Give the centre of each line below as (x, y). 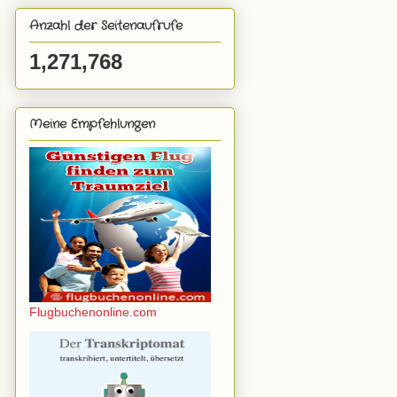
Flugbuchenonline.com (93, 311)
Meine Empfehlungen (92, 124)
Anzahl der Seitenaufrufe (106, 25)
